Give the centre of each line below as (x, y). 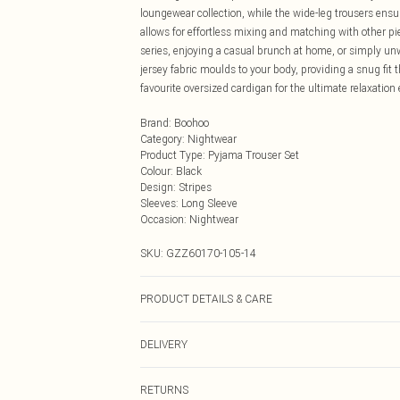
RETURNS (164, 390)
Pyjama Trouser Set (254, 155)
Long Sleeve (209, 203)
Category (161, 139)
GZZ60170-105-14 (211, 253)
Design (157, 187)
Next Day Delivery (182, 382)
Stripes (195, 187)
